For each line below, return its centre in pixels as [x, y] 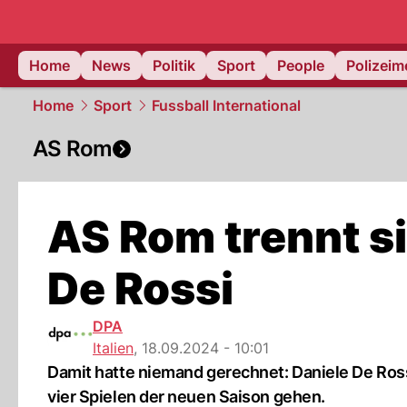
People [301, 65]
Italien [113, 348]
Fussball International [226, 105]
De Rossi [140, 288]
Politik [174, 65]
